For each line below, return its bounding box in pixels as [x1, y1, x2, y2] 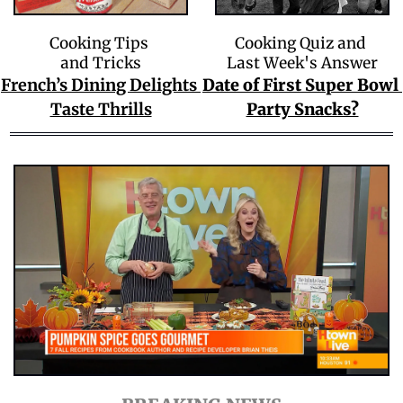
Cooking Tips [49, 32, 152, 53]
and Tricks [60, 52, 141, 73]
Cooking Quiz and [235, 32, 370, 53]
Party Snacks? [246, 98, 359, 120]
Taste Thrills [49, 98, 152, 120]
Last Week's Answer [227, 52, 378, 73]
